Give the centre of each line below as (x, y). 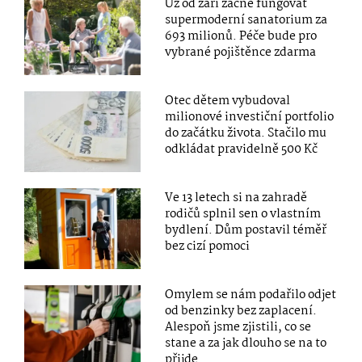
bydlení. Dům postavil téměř (246, 231)
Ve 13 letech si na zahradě (236, 198)
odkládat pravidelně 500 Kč (242, 149)
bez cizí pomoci (208, 247)
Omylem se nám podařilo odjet (251, 295)
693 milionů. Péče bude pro (241, 36)
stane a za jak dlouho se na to (246, 344)
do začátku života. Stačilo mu (246, 133)
